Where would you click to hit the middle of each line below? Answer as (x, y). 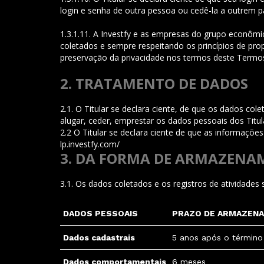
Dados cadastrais (99, 237)
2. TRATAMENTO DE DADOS (154, 83)
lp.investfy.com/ (90, 144)
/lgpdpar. (136, 144)
